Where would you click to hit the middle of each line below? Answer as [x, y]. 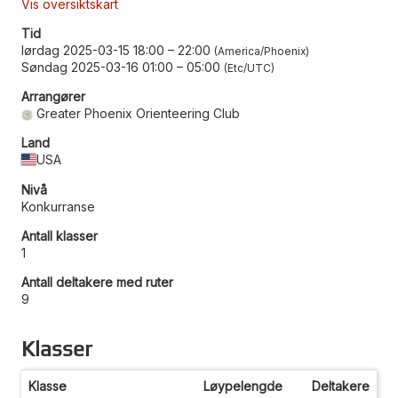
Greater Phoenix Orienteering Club [139, 113]
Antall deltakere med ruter [97, 282]
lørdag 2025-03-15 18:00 [93, 50]
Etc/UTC [249, 68]
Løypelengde [243, 386]
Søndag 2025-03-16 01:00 [97, 67]
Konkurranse [58, 206]
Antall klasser [60, 235]
